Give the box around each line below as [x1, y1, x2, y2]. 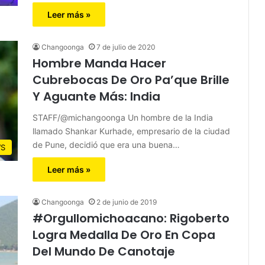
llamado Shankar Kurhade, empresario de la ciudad [33, 125, 230, 136]
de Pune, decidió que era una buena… [33, 139, 180, 150]
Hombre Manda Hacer [33, 54, 166, 72]
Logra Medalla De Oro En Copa [33, 226, 215, 243]
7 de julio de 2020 [96, 42, 156, 51]
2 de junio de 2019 [96, 197, 157, 206]
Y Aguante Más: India [33, 88, 160, 105]
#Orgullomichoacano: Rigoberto [33, 209, 230, 227]
